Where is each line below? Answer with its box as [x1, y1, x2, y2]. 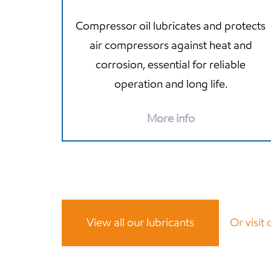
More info [146, 111, 195, 125]
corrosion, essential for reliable [96, 57, 246, 71]
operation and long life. [114, 76, 227, 91]
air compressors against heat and [89, 38, 252, 52]
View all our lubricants [86, 215, 194, 230]
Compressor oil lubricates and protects [76, 18, 266, 33]
